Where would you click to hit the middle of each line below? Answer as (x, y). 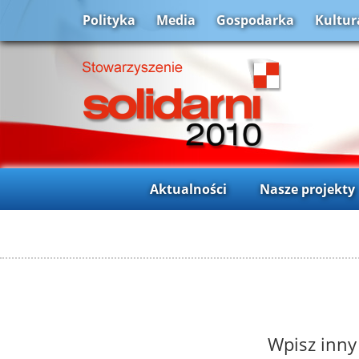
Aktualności (188, 189)
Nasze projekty (307, 189)
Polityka (109, 20)
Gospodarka (255, 20)
